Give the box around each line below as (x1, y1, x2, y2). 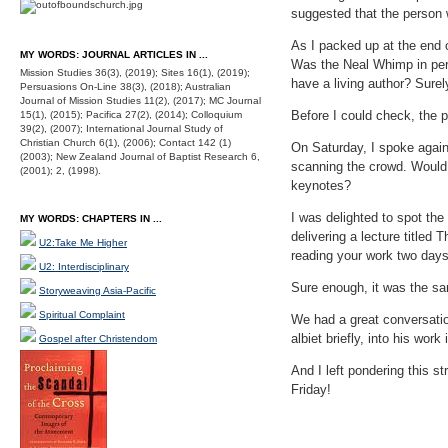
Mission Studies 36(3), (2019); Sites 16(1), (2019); (20, 67, 250, 78)
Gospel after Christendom (39, 333, 157, 344)
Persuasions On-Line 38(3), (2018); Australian (20, 81, 231, 92)
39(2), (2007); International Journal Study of (20, 123, 223, 134)
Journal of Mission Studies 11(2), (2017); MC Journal (20, 95, 261, 106)
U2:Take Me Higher (39, 237, 127, 248)
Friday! (291, 382, 331, 397)
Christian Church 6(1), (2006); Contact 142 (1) (20, 137, 231, 148)
